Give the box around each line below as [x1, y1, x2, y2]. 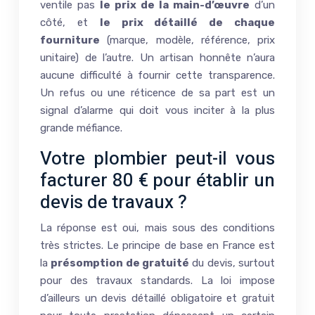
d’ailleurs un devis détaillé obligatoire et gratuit [40, 291, 275, 304]
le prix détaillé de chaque [99, 15, 276, 29]
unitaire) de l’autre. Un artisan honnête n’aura [40, 51, 275, 64]
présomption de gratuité [51, 256, 190, 269]
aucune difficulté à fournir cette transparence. [40, 68, 275, 82]
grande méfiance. [40, 121, 122, 134]
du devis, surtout [189, 256, 276, 269]
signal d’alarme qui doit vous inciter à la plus [40, 103, 275, 117]
